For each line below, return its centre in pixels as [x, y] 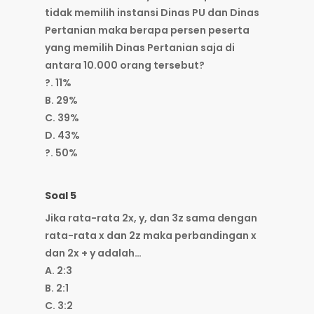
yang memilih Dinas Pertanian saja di [140, 48]
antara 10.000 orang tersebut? [125, 66]
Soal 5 [61, 196]
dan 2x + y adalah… [93, 253]
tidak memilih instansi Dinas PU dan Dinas [152, 13]
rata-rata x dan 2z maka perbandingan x [151, 236]
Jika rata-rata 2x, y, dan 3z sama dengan [151, 218]
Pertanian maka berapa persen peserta [147, 30]
